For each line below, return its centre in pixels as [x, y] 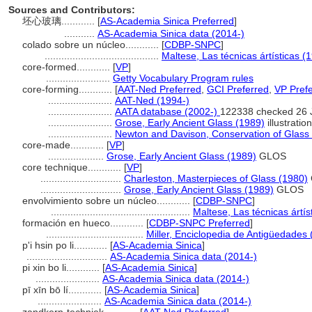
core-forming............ [69, 89]
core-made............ [64, 145]
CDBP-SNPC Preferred [200, 223]
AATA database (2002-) [167, 111]
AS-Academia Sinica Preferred [167, 21]
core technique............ [73, 167]
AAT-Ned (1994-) [152, 100]
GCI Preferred [238, 89]
